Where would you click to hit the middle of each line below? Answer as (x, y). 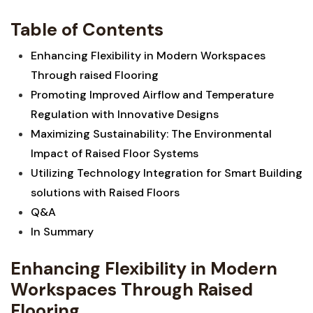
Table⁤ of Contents (87, 30)
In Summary (62, 232)
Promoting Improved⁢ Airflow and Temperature (152, 95)
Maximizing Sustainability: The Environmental (151, 134)
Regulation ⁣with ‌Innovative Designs (124, 114)
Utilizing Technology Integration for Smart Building (166, 173)
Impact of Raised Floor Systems (114, 153)
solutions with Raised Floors (105, 192)
